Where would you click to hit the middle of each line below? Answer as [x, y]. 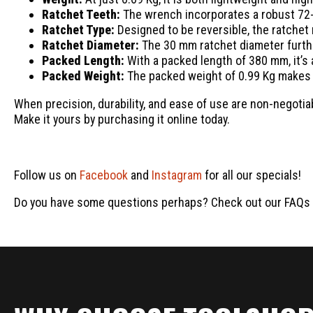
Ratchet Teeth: [81, 14]
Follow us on [47, 175]
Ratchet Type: [78, 29]
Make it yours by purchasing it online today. [122, 119]
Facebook [104, 175]
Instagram [177, 175]
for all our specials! [252, 175]
